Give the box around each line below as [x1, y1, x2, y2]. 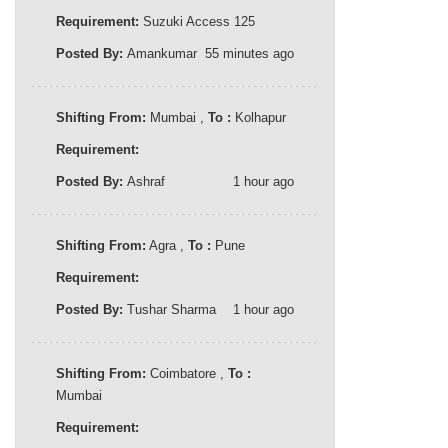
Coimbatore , [146, 365, 228, 381]
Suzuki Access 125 [139, 13, 255, 29]
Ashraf [127, 173, 165, 189]
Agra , [146, 237, 188, 253]
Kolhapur [231, 109, 286, 125]
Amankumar [127, 45, 197, 61]
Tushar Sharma [127, 301, 216, 317]
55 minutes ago [205, 45, 294, 61]
